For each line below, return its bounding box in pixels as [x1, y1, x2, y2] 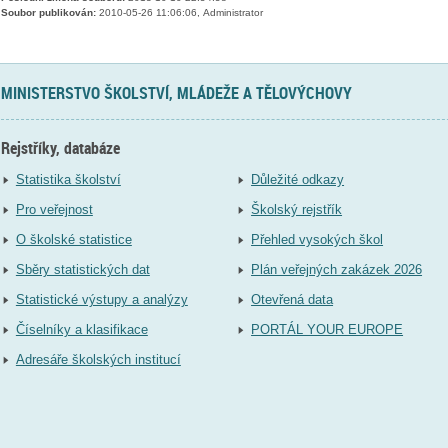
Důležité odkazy [251, 172, 345, 188]
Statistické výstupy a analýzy [15, 292, 188, 308]
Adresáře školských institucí [15, 352, 181, 368]
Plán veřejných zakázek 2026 [251, 262, 423, 278]
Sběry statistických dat [15, 262, 150, 278]
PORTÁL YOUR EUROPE [251, 322, 404, 338]
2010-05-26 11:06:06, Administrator [95, 7, 263, 19]
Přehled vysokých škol [251, 232, 384, 248]
